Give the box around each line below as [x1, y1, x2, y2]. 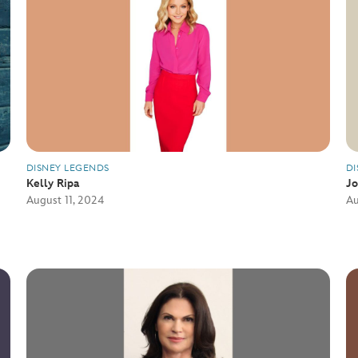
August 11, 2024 [26, 193, 104, 207]
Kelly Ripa [26, 177, 79, 190]
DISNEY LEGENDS [26, 161, 109, 175]
